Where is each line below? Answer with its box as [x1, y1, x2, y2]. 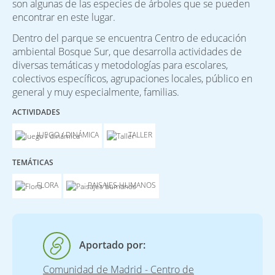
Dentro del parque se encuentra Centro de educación [12, 31, 246, 45]
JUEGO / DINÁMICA [37, 129, 99, 140]
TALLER [128, 129, 152, 140]
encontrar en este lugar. [12, 10, 115, 24]
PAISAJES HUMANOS [88, 179, 156, 190]
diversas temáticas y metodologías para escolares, [12, 58, 228, 72]
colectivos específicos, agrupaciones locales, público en [12, 72, 252, 85]
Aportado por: [77, 238, 145, 252]
